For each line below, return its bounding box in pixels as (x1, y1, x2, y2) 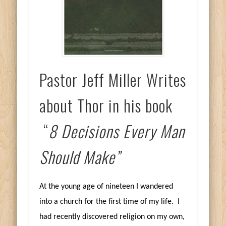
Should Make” (39, 144, 121, 168)
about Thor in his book (39, 93, 173, 117)
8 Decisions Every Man (48, 119, 185, 143)
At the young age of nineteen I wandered (39, 182, 174, 191)
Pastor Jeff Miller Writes (39, 67, 187, 91)
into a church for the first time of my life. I (39, 197, 180, 206)
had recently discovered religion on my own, (39, 212, 185, 221)
